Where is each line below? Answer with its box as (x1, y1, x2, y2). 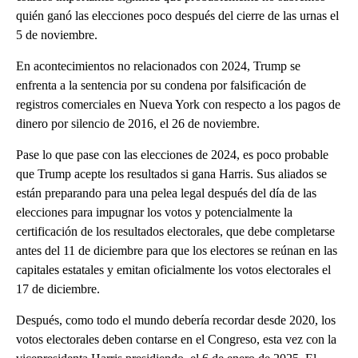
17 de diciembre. (16, 281, 100, 296)
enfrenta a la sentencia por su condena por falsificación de (16, 78, 306, 92)
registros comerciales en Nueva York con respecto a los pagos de (16, 97, 340, 111)
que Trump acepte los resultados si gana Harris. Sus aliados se (16, 166, 327, 181)
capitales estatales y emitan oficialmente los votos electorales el (16, 262, 331, 276)
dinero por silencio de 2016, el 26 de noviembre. (16, 116, 260, 130)
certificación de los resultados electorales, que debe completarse (16, 224, 335, 238)
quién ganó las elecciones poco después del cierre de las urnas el (16, 8, 339, 22)
